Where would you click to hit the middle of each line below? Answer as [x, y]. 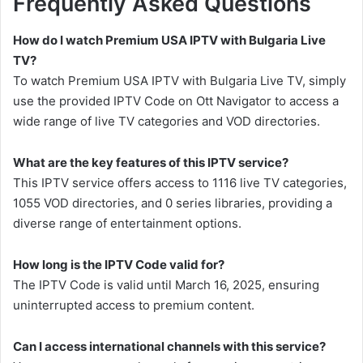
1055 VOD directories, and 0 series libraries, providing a [173, 203]
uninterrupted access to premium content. [134, 305]
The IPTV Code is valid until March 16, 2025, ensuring [166, 285]
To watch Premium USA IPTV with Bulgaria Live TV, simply [179, 80]
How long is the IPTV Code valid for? [119, 265]
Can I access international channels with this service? [169, 347]
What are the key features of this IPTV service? [151, 162]
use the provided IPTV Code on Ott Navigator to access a [176, 100]
